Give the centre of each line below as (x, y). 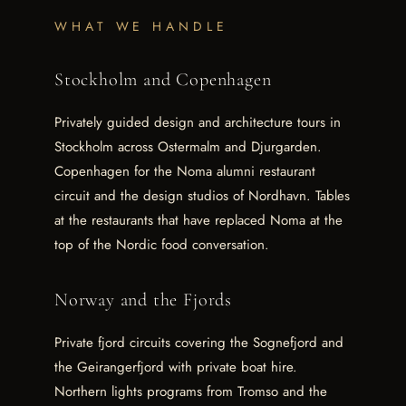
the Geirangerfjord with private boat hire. (176, 367)
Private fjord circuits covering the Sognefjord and (199, 343)
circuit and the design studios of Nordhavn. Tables (202, 196)
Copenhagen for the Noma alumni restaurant (185, 172)
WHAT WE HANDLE (141, 26)
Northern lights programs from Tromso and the (191, 392)
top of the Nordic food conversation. (162, 245)
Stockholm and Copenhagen (163, 80)
